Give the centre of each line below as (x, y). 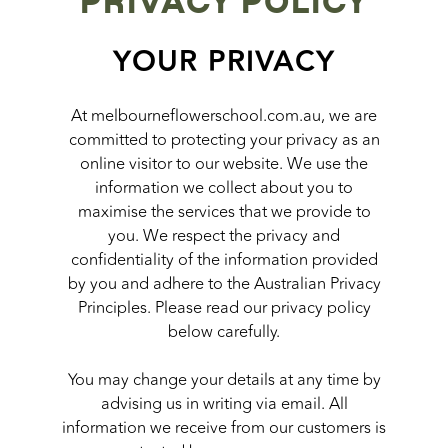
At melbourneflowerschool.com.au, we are (224, 116)
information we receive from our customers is (224, 428)
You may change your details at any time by (224, 380)
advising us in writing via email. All (224, 404)
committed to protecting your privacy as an (224, 140)
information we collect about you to (224, 188)
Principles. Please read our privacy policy (224, 308)
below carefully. (224, 332)
